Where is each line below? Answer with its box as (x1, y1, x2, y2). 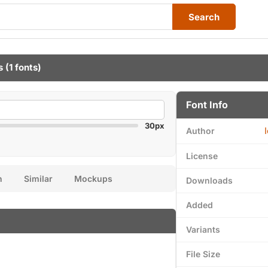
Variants (186, 224, 220, 234)
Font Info (186, 99, 228, 111)
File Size (186, 249, 220, 259)
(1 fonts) (3, 62, 41, 73)
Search (188, 11, 220, 23)
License (186, 151, 218, 161)
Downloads (186, 175, 233, 185)
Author (186, 126, 215, 136)
